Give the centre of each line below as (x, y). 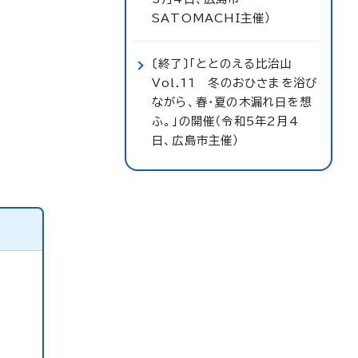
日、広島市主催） (196, 140)
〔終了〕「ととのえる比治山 (222, 64)
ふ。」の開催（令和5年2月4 (225, 121)
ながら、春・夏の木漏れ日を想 (232, 102)
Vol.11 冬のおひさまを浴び (235, 83)
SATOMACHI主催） (212, 18)
